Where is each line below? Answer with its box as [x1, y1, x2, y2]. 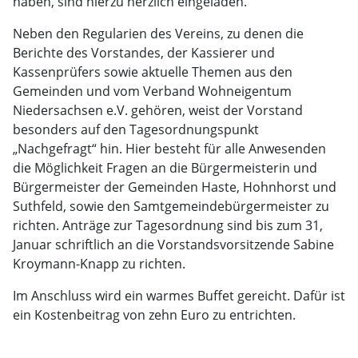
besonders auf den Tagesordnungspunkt [13, 121, 259, 138]
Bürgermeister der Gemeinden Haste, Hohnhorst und [13, 178, 336, 196]
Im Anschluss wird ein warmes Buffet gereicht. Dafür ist [13, 287, 345, 304]
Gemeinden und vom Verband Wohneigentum [13, 82, 292, 100]
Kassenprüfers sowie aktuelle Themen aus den [13, 63, 292, 81]
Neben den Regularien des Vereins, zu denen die [13, 25, 304, 42]
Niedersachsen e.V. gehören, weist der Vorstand [13, 101, 303, 119]
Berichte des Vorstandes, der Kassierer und [13, 44, 275, 62]
